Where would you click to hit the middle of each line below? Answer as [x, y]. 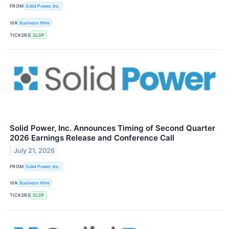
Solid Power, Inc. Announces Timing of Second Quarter [112, 128]
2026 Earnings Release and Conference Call [92, 138]
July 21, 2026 [35, 151]
